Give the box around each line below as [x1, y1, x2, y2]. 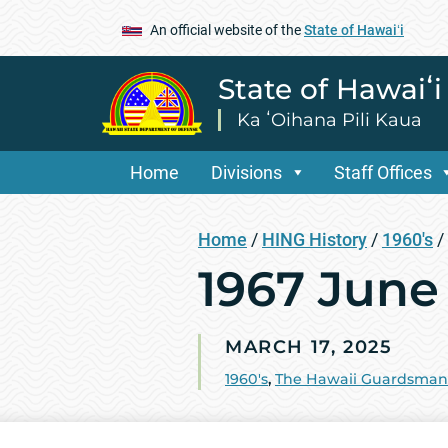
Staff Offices [333, 161, 432, 183]
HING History [262, 228, 367, 250]
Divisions [211, 161, 282, 183]
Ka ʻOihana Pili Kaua [237, 108, 422, 131]
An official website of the [150, 21, 304, 38]
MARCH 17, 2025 [225, 335, 393, 358]
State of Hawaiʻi [304, 21, 404, 38]
